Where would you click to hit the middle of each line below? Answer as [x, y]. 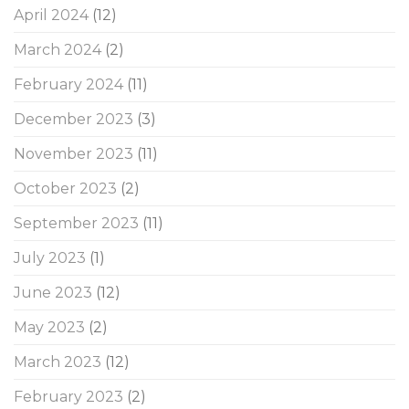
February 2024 [68, 84]
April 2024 [51, 15]
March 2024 [58, 49]
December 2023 [73, 119]
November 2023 [73, 153]
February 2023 [68, 396]
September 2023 [76, 223]
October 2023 [65, 188]
